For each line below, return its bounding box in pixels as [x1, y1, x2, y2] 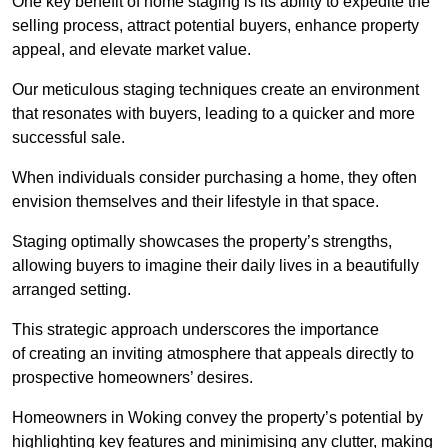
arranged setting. [12, 280, 131, 298]
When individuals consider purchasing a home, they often [12, 168, 417, 186]
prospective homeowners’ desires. [12, 368, 253, 386]
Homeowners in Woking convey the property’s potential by [12, 408, 423, 426]
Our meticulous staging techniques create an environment [12, 80, 419, 98]
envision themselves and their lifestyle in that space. [12, 192, 379, 210]
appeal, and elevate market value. [12, 40, 251, 58]
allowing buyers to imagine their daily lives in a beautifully [12, 256, 419, 274]
